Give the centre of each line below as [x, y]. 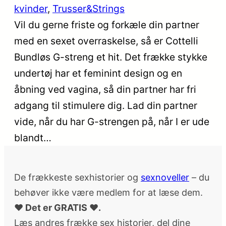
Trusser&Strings [89, 9]
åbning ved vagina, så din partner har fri [105, 90]
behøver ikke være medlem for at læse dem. [108, 193]
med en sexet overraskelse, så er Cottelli [106, 41]
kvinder [31, 9]
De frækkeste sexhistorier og [77, 178]
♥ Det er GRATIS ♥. [58, 208]
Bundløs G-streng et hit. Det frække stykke [111, 57]
